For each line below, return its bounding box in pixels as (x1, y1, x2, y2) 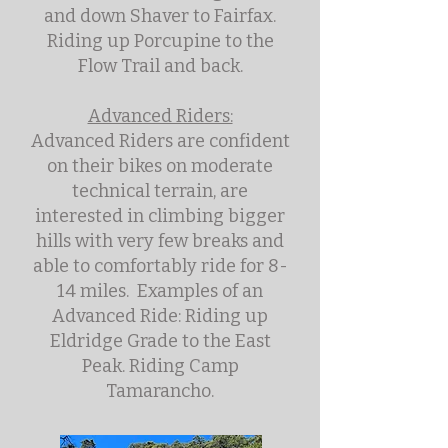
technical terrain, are (72, 180, 248, 202)
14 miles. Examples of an (57, 280, 263, 302)
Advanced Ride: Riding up (52, 305, 268, 327)
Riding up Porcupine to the (46, 30, 274, 52)
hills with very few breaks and (36, 230, 284, 252)
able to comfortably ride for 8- (32, 255, 288, 277)
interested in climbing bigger (35, 205, 285, 227)
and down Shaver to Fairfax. (44, 5, 276, 27)
